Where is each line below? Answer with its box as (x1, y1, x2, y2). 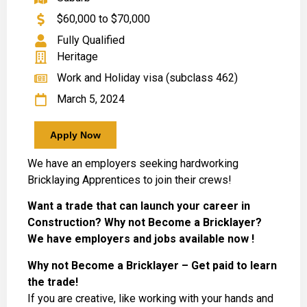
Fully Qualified (56, 34, 125, 47)
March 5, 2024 (56, 93, 125, 106)
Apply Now (50, 130, 101, 140)
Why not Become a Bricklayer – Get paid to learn (27, 258, 277, 272)
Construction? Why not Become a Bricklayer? (27, 216, 262, 230)
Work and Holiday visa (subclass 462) (56, 71, 238, 84)
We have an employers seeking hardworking (27, 157, 238, 170)
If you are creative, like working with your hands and (27, 291, 273, 305)
